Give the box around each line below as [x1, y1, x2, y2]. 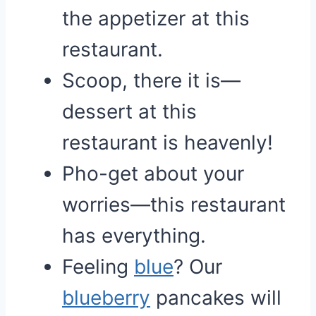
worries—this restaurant [62, 193, 286, 217]
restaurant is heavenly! [62, 130, 273, 154]
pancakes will [150, 286, 281, 310]
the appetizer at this [62, 6, 250, 30]
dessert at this [62, 99, 197, 123]
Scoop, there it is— [62, 68, 241, 92]
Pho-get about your [62, 162, 244, 186]
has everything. [62, 224, 206, 248]
